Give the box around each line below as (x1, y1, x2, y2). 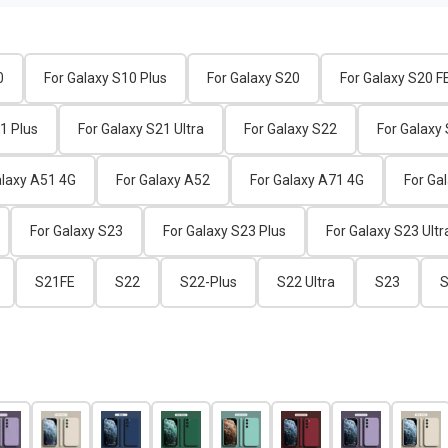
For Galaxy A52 (116, 172, 210, 189)
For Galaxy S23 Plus (163, 223, 286, 240)
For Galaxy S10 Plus (44, 70, 167, 87)
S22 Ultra (277, 274, 335, 291)
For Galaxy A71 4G (250, 172, 364, 189)
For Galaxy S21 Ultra (78, 121, 204, 138)
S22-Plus (180, 274, 237, 291)
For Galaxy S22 (244, 121, 337, 138)
